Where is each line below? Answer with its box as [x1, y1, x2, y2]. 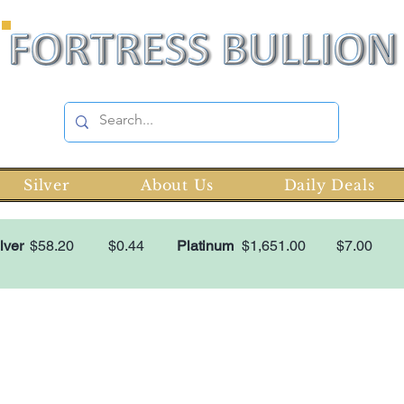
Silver [23, 175, 70, 194]
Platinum [177, 236, 234, 254]
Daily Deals [283, 175, 375, 194]
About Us [140, 175, 214, 194]
